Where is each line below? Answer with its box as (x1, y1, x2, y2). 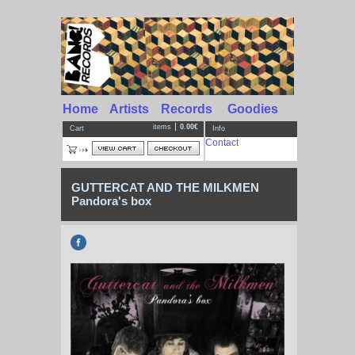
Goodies (227, 102, 278, 116)
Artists (109, 102, 149, 116)
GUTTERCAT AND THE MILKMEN (71, 181, 259, 194)
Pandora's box (71, 194, 151, 208)
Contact (205, 137, 239, 148)
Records (161, 102, 212, 116)
